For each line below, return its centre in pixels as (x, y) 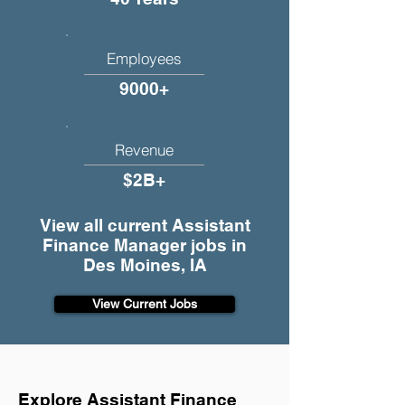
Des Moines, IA (145, 265)
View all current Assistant (145, 225)
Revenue (144, 150)
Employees (144, 58)
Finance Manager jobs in (145, 245)
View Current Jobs (145, 304)
